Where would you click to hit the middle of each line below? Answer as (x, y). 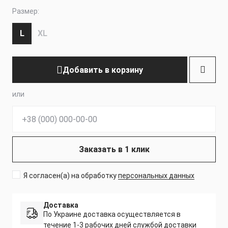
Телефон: (30, 111)
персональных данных (156, 176)
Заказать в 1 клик (114, 150)
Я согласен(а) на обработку (70, 176)
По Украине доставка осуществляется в (112, 215)
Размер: (26, 11)
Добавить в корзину (103, 70)
